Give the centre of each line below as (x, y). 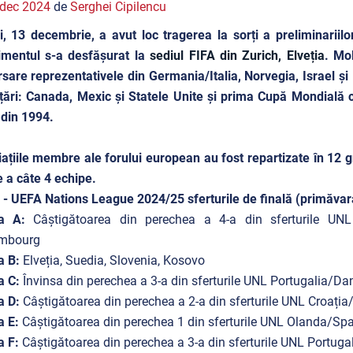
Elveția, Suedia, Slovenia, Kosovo (113, 260)
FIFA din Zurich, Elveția (256, 56)
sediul (167, 56)
